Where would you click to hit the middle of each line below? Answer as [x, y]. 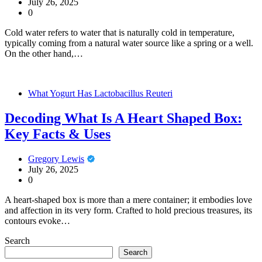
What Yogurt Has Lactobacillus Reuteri [100, 93]
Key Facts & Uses [58, 134]
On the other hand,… [44, 53]
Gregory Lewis [56, 158]
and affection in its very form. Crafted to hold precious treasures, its [128, 210]
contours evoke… [37, 220]
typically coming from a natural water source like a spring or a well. [129, 43]
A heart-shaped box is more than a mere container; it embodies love [128, 199]
